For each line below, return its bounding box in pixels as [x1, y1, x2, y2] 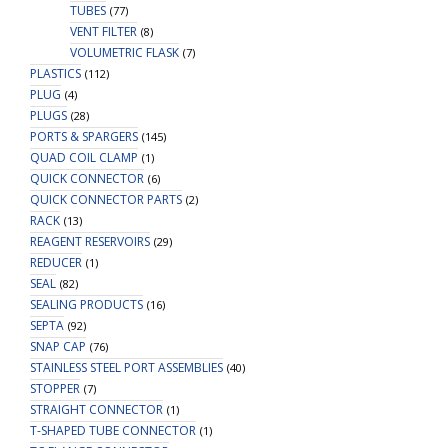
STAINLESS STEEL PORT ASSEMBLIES [30, 359, 223, 376]
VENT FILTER [70, 23, 137, 40]
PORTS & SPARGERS [30, 128, 138, 145]
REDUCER [30, 254, 82, 271]
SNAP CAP [30, 338, 86, 355]
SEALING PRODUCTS [30, 296, 143, 313]
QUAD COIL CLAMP [30, 149, 138, 166]
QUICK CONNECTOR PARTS [30, 191, 182, 208]
